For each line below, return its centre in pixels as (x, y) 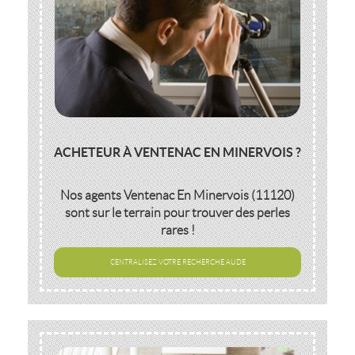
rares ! (177, 230)
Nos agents (92, 195)
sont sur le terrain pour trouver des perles (177, 213)
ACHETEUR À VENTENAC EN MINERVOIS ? (177, 152)
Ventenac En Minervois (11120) (209, 195)
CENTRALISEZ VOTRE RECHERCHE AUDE (177, 262)
